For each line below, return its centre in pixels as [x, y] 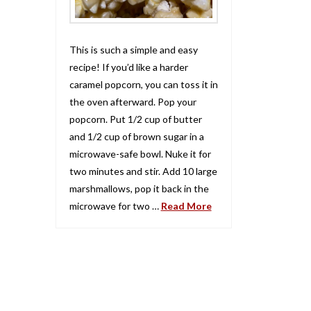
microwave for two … [115, 205]
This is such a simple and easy [133, 49]
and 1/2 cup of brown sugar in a [136, 136]
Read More [186, 205]
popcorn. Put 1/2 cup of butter [135, 119]
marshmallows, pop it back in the [139, 188]
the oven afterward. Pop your [133, 101]
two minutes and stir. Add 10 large [143, 171]
